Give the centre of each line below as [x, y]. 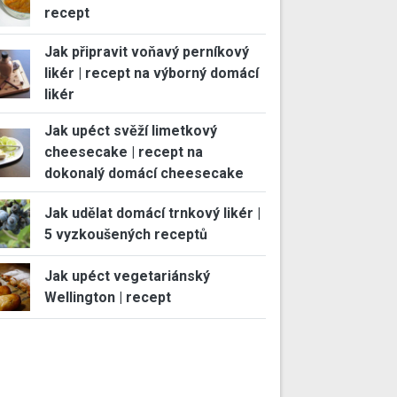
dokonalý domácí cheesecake [144, 174]
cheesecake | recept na [123, 152]
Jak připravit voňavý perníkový [146, 52]
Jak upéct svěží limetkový [130, 131]
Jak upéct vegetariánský [127, 276]
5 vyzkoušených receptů [125, 234]
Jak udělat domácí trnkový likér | [152, 213]
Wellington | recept [107, 298]
